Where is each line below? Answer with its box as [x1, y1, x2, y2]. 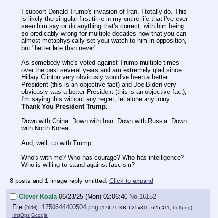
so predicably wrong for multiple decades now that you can [21, 30, 186, 37]
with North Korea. [21, 125, 70, 132]
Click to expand [109, 177, 153, 184]
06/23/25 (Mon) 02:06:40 [59, 192, 127, 200]
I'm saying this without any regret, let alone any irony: [21, 95, 172, 103]
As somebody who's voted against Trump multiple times [21, 59, 179, 67]
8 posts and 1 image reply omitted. [10, 177, 109, 184]
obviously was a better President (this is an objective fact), [21, 88, 187, 96]
